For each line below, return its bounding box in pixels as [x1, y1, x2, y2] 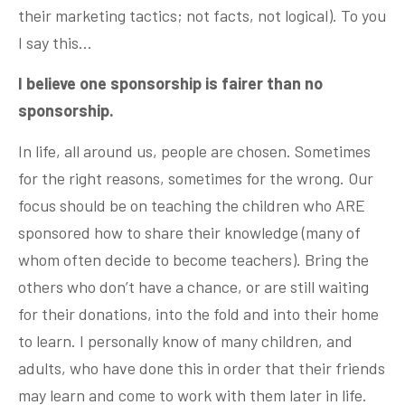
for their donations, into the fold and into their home [18, 304, 379, 325]
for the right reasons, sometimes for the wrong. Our [18, 168, 373, 189]
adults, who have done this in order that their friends [18, 358, 385, 379]
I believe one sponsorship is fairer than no [18, 73, 323, 94]
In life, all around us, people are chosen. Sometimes [18, 141, 371, 162]
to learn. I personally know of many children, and [18, 331, 353, 352]
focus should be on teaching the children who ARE [18, 195, 365, 216]
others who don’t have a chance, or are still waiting [18, 277, 369, 297]
